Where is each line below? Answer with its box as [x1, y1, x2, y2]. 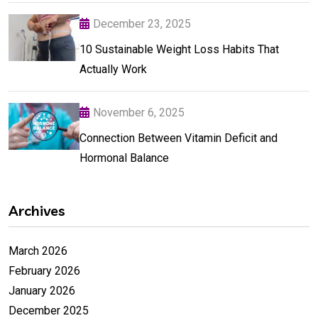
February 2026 [9, 263, 80, 278]
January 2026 [9, 283, 75, 297]
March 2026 [9, 243, 67, 258]
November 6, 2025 [93, 105, 185, 119]
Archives [9, 201, 65, 219]
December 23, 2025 [93, 16, 191, 31]
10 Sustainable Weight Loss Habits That [79, 42, 279, 56]
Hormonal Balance [79, 150, 169, 165]
